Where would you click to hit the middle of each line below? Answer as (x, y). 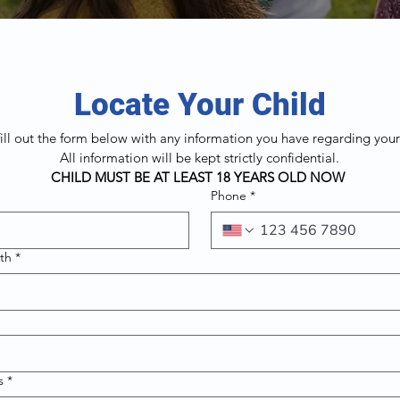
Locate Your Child (200, 105)
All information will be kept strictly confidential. (200, 158)
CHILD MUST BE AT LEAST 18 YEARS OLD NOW (200, 177)
